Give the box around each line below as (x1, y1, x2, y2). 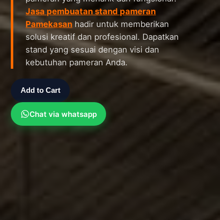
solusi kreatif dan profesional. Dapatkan (26, 32, 179, 42)
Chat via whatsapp (29, 109, 97, 119)
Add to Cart (20, 86, 60, 95)
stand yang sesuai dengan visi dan (26, 45, 160, 55)
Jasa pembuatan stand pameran (26, 6, 156, 17)
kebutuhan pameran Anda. (26, 57, 128, 68)
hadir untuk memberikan (72, 19, 169, 29)
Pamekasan (26, 19, 73, 29)
